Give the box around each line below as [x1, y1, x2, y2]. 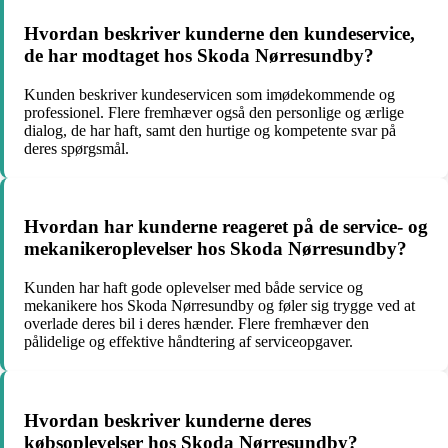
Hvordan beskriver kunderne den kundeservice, [24, 22, 415, 44]
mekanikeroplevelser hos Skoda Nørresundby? [24, 238, 407, 260]
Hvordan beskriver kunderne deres [24, 409, 311, 431]
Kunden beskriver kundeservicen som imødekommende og [24, 85, 395, 103]
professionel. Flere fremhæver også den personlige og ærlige [24, 103, 404, 121]
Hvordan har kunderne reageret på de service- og [24, 216, 428, 238]
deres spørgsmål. [24, 139, 129, 157]
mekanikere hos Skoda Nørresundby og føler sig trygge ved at [24, 297, 415, 315]
